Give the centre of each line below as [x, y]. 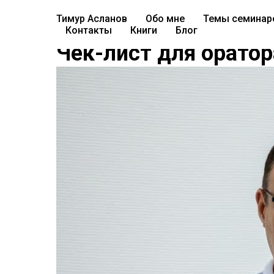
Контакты [89, 30]
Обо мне [165, 19]
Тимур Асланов [92, 19]
